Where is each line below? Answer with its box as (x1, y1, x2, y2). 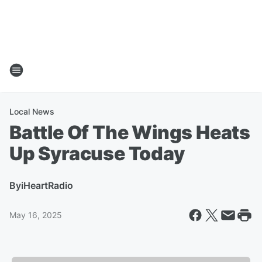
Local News (9, 106, 54, 116)
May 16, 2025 (9, 210, 62, 220)
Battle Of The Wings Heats (9, 121, 250, 144)
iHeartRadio (21, 180, 73, 191)
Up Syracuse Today (9, 142, 185, 165)
